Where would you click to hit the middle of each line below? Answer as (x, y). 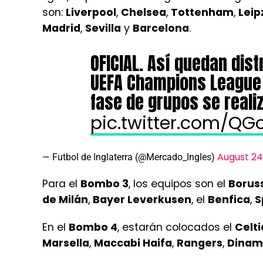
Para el (61, 183)
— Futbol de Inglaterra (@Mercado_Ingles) (130, 157)
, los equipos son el (178, 183)
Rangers (200, 243)
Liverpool (91, 12)
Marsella (66, 243)
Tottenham (202, 12)
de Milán (65, 199)
